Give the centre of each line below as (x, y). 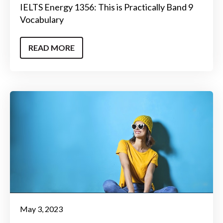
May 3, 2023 (41, 209)
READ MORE (52, 47)
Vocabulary (42, 20)
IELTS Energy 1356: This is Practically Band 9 (107, 7)
